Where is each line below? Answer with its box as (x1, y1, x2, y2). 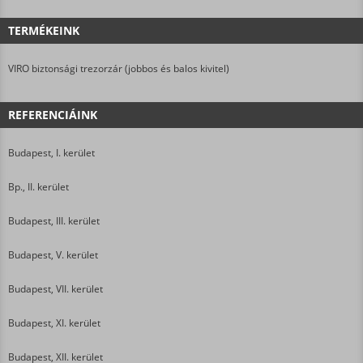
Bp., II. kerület (8, 179, 69, 194)
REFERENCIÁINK (8, 106, 97, 122)
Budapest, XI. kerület (8, 315, 100, 330)
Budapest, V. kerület (8, 247, 98, 262)
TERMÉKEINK (8, 22, 79, 38)
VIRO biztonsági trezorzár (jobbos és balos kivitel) (8, 61, 229, 75)
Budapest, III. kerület (8, 213, 100, 228)
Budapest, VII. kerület (8, 281, 103, 296)
